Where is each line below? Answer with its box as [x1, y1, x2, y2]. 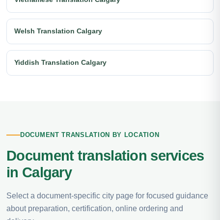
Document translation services [6, 148, 204, 164]
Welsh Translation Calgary [14, 27, 102, 35]
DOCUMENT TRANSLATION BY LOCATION [20, 131, 160, 138]
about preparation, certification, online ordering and [6, 204, 183, 213]
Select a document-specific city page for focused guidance [6, 192, 208, 200]
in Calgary [6, 165, 72, 180]
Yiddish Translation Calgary [14, 58, 107, 66]
